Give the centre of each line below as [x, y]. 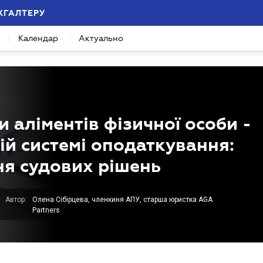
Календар [38, 38]
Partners [46, 210]
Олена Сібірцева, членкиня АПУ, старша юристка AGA [122, 200]
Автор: [16, 200]
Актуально [101, 38]
